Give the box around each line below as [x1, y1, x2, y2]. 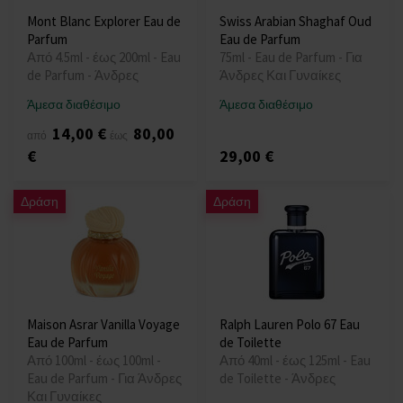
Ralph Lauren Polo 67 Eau [219, 316, 360, 333]
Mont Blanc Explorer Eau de [27, 13, 181, 30]
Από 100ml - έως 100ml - [27, 352, 161, 369]
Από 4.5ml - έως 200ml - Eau [27, 49, 181, 66]
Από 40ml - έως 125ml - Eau [219, 352, 371, 369]
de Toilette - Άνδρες [219, 370, 336, 387]
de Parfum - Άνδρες [27, 67, 139, 84]
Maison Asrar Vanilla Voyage [27, 316, 180, 333]
